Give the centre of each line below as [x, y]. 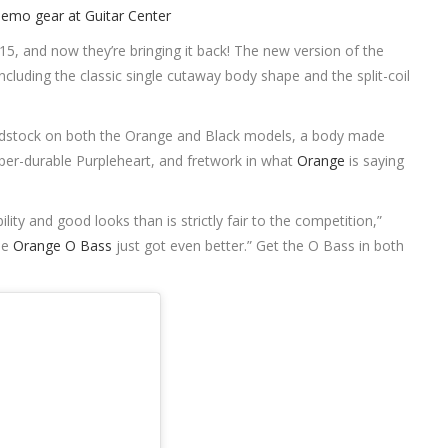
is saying [375, 161]
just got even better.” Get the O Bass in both [258, 246]
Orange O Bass [63, 246]
